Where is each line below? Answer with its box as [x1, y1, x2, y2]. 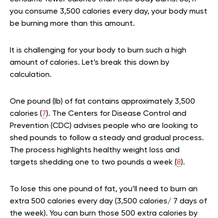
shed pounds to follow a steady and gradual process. [10, 134, 204, 142]
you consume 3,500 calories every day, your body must [10, 8, 207, 16]
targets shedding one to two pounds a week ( [10, 159, 177, 166]
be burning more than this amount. [10, 20, 135, 28]
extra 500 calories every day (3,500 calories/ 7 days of [10, 198, 207, 205]
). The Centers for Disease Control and [46, 110, 186, 118]
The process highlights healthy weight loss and [10, 146, 180, 154]
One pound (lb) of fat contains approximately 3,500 [10, 98, 195, 106]
